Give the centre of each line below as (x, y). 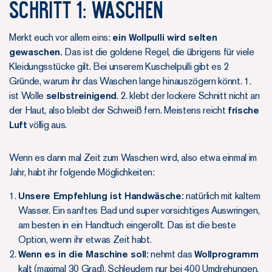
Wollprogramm (226, 254)
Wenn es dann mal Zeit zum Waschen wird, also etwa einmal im (133, 157)
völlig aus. (47, 124)
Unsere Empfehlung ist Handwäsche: (101, 195)
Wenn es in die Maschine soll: (83, 254)
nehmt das (172, 254)
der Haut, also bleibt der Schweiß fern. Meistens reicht (119, 110)
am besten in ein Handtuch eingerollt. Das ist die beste (127, 225)
